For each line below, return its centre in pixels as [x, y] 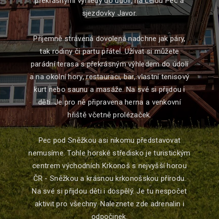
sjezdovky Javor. [109, 13]
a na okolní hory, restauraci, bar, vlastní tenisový [109, 77]
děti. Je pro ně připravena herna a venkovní [109, 102]
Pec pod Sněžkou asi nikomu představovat [109, 140]
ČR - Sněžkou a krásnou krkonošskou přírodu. [109, 178]
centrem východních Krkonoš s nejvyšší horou [109, 166]
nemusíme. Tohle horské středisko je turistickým [109, 153]
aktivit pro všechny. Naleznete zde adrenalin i [109, 204]
